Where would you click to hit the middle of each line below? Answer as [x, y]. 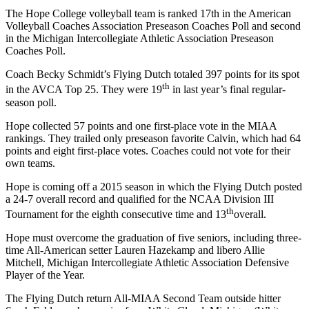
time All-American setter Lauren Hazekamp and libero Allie [135, 250]
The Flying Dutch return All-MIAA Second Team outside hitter [143, 298]
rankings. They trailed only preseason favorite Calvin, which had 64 [153, 138]
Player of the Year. [47, 275]
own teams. [32, 163]
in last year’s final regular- [228, 90]
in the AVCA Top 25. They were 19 [84, 90]
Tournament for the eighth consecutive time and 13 [116, 214]
